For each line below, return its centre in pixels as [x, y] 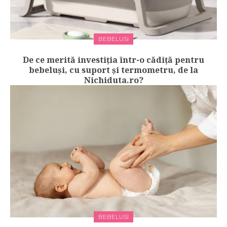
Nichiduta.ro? [113, 80]
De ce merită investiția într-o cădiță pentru [113, 60]
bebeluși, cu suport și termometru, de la [113, 70]
